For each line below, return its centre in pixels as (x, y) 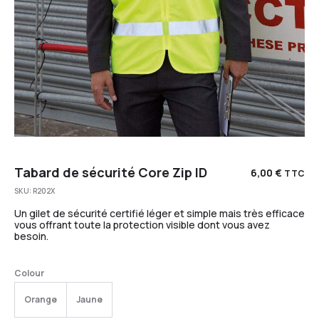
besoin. (31, 236)
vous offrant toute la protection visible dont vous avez (142, 224)
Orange (41, 299)
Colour (29, 273)
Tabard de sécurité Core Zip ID (111, 172)
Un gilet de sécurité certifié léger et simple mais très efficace (159, 213)
